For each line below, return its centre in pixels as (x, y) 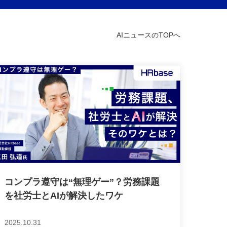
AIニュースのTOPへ (148, 35)
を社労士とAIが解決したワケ (64, 196)
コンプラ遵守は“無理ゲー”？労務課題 (82, 182)
